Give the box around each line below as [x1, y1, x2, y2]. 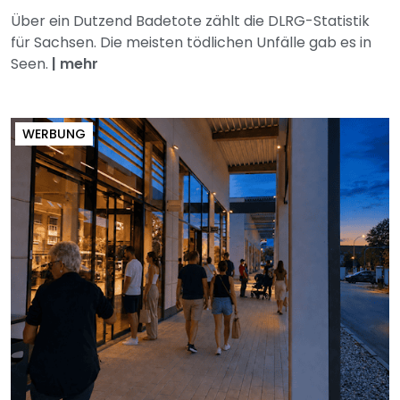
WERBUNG [22, 124, 86, 143]
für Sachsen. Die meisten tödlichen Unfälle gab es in [11, 31, 371, 53]
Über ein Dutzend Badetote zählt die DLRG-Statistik [11, 10, 370, 31]
